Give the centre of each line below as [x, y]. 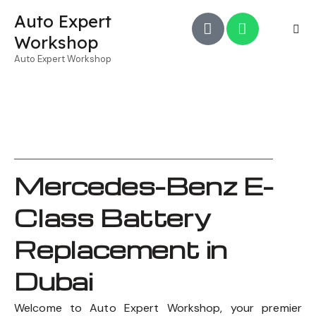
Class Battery [113, 218]
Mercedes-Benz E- [144, 186]
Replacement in [121, 249]
